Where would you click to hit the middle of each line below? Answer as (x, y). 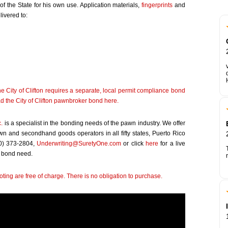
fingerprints (157, 5)
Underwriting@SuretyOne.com (79, 143)
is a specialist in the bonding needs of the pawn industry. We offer (94, 123)
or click (134, 143)
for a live (172, 143)
